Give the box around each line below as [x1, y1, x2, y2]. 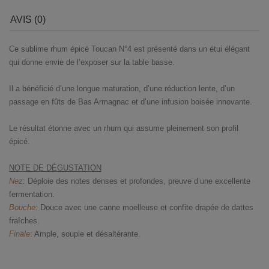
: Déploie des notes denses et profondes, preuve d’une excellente [23, 177, 250, 186]
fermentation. [9, 190, 55, 199]
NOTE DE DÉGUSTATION [9, 163, 101, 173]
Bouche [9, 203, 35, 213]
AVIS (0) [10, 14, 46, 25]
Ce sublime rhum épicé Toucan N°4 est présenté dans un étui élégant [9, 44, 250, 54]
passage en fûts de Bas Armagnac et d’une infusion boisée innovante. [9, 97, 252, 107]
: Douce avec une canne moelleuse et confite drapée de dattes [35, 203, 253, 213]
